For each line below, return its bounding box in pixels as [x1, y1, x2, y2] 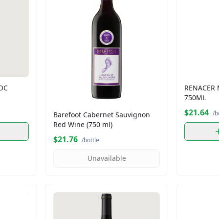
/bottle [82, 135, 99, 144]
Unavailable [87, 153, 126, 163]
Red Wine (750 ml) [53, 119, 112, 129]
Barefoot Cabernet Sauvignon [53, 109, 150, 119]
